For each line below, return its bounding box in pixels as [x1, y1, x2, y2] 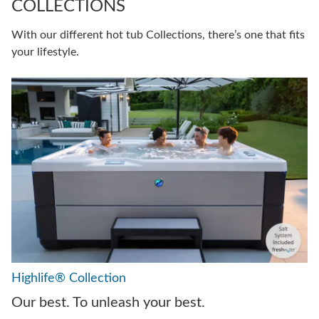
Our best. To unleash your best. [11, 296, 205, 310]
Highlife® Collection [11, 272, 126, 286]
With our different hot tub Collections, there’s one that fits [11, 29, 305, 41]
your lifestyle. [11, 46, 79, 58]
